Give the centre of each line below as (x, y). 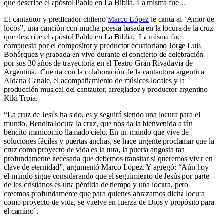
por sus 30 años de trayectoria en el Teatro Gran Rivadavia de (98, 63)
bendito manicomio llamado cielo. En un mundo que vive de (96, 132)
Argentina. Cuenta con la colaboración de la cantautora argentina (104, 72)
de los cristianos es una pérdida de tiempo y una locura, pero (96, 184)
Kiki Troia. (21, 98)
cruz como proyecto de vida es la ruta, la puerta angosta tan (94, 149)
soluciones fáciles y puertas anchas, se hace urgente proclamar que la (109, 141)
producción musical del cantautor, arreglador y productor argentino (106, 89)
